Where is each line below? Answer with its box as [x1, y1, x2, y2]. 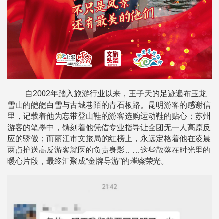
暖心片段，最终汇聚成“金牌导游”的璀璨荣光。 [7, 156, 169, 165]
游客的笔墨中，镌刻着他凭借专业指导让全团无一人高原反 [7, 123, 211, 131]
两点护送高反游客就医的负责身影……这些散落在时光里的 [7, 145, 211, 154]
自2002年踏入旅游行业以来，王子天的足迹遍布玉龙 [25, 89, 207, 98]
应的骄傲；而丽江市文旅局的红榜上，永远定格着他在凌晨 [7, 134, 211, 143]
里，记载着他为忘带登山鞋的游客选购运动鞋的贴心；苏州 [7, 111, 211, 120]
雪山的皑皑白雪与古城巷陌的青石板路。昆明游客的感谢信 [7, 100, 211, 109]
